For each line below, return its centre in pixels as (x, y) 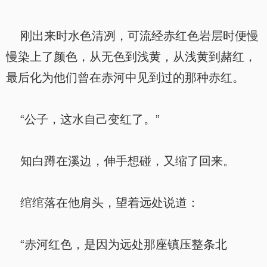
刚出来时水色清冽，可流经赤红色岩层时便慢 (132, 36)
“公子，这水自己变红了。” (83, 119)
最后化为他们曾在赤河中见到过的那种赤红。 (125, 77)
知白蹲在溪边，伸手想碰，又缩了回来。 (120, 161)
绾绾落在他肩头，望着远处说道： (103, 203)
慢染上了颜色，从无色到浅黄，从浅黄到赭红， (131, 57)
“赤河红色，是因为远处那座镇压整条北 (117, 244)
